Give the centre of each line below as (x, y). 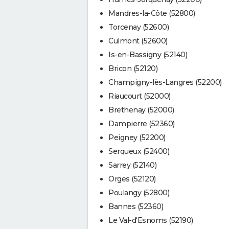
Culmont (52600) (138, 41)
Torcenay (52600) (139, 27)
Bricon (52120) (133, 68)
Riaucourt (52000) (140, 96)
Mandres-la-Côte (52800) (152, 13)
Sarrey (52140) (132, 165)
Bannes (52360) (136, 206)
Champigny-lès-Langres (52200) (165, 82)
